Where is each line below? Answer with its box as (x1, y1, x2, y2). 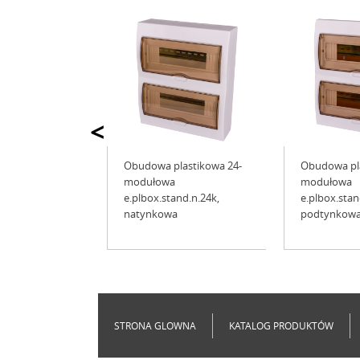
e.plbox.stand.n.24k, (124, 190, 219, 205)
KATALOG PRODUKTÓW (229, 319, 333, 332)
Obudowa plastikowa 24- (124, 158, 242, 173)
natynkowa (124, 207, 178, 221)
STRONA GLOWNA (114, 319, 196, 332)
